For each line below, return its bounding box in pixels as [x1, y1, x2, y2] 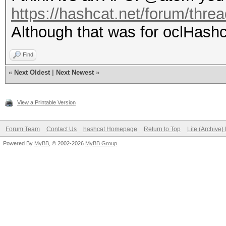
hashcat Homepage [83, 126, 137, 133]
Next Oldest [14, 69, 50, 76]
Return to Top [144, 126, 181, 133]
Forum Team [6, 126, 40, 133]
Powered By [3, 140, 34, 146]
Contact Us [46, 126, 77, 133]
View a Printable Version [17, 99, 76, 105]
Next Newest [56, 69, 94, 76]
